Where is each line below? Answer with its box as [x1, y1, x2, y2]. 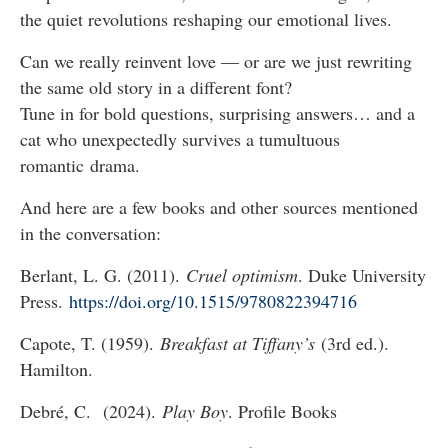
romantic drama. [20, 153, 140, 177]
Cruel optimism [186, 263, 298, 287]
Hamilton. [20, 357, 93, 381]
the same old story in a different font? [20, 75, 292, 99]
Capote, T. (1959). [20, 331, 160, 355]
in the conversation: [20, 221, 161, 245]
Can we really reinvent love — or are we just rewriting [20, 49, 412, 73]
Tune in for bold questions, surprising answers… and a [20, 101, 415, 125]
